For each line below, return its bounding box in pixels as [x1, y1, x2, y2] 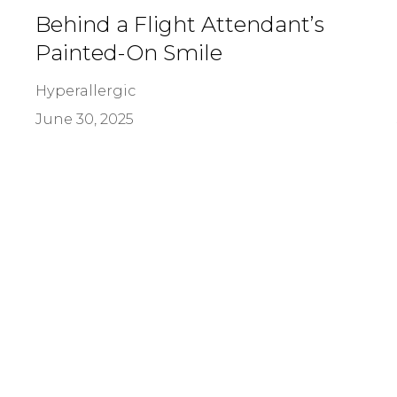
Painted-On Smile [35, 39, 222, 66]
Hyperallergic [35, 81, 136, 99]
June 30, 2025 [35, 109, 134, 128]
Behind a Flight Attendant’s [35, 11, 324, 37]
